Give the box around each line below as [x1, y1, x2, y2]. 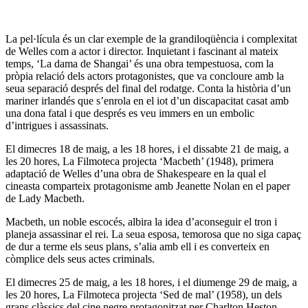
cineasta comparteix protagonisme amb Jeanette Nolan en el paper [5, 179, 290, 192]
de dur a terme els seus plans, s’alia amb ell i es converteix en [5, 240, 269, 252]
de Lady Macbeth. [5, 192, 85, 204]
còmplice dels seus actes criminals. [5, 252, 155, 265]
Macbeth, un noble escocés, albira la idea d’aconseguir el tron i [5, 215, 277, 228]
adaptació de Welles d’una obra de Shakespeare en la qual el [5, 167, 266, 179]
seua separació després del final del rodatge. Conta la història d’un [5, 82, 291, 94]
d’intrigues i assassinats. [5, 119, 109, 131]
